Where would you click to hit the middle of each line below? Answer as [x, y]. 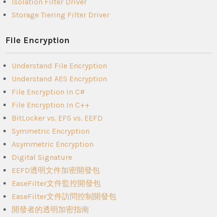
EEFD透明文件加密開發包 [56, 170]
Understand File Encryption [60, 65]
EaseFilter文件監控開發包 [56, 183]
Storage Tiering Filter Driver [61, 15]
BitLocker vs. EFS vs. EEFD [57, 118]
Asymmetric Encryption [53, 144]
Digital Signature [42, 157]
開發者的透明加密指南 [51, 209]
